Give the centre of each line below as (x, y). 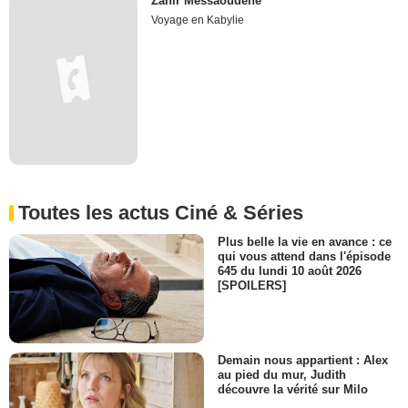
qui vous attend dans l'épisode (304, 257)
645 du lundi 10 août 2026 (290, 271)
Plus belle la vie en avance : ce (305, 241)
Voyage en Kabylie (198, 20)
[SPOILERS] (252, 286)
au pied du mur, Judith (282, 375)
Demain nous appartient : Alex (303, 361)
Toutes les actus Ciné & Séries (161, 212)
